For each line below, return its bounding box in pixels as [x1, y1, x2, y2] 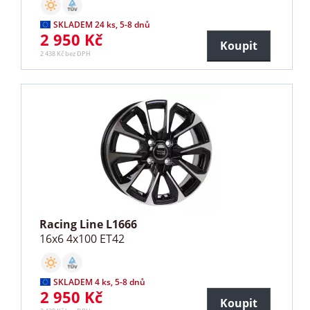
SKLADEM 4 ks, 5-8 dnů [53, 276, 146, 289]
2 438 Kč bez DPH [40, 49, 91, 59]
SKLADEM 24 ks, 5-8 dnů [53, 19, 151, 31]
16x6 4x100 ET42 [39, 231, 125, 247]
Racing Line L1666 [39, 217, 138, 232]
